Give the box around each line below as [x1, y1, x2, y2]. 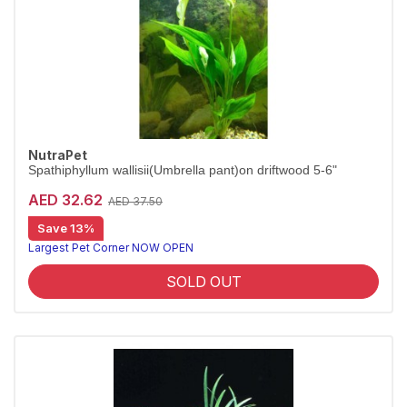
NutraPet [28, 148, 87, 163]
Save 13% [37, 221, 94, 235]
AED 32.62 [28, 190, 103, 209]
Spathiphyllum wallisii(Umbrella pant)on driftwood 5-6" [28, 164, 337, 177]
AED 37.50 [108, 194, 163, 208]
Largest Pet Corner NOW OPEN [28, 241, 194, 254]
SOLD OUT [165, 273, 242, 291]
